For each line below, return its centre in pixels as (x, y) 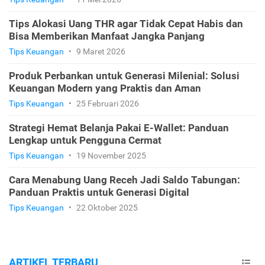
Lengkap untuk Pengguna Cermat (85, 140)
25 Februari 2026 (107, 103)
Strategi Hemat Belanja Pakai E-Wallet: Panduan (119, 127)
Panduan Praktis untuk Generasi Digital (99, 192)
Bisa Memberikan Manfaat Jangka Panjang (107, 36)
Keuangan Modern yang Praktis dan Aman (105, 88)
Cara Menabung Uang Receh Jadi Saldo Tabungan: (125, 180)
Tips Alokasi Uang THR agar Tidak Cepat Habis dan (126, 23)
